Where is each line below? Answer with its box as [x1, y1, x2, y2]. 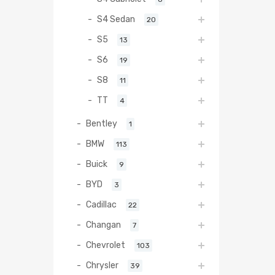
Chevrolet [86, 239, 125, 250]
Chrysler [86, 260, 118, 270]
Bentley [86, 118, 117, 128]
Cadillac [86, 199, 117, 209]
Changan [86, 219, 121, 230]
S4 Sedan [97, 14, 135, 24]
